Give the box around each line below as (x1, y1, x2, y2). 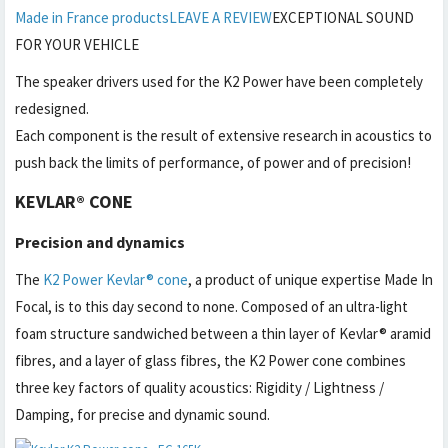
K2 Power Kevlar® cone (43, 270, 188, 289)
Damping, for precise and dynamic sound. (15, 405, 270, 424)
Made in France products (15, 8, 169, 27)
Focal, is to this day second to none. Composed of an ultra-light (15, 297, 408, 316)
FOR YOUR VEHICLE (15, 35, 139, 54)
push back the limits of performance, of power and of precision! (15, 153, 411, 172)
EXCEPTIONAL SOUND (272, 8, 414, 27)
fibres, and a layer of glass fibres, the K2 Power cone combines (15, 351, 406, 370)
